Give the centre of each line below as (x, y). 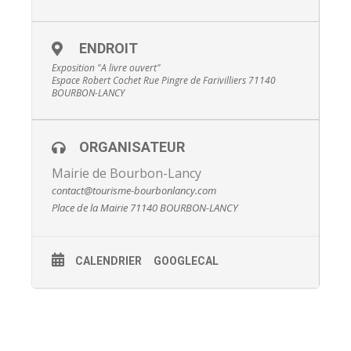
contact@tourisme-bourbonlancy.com (134, 190)
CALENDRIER (109, 261)
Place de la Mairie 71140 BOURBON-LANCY (145, 208)
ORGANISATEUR (132, 147)
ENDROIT (109, 48)
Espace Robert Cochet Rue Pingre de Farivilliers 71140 (164, 80)
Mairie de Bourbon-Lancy (127, 173)
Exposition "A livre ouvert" (106, 68)
